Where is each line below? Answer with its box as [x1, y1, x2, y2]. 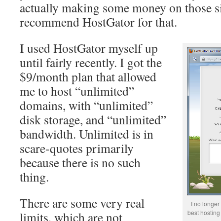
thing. [20, 168, 49, 185]
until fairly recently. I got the [20, 54, 162, 71]
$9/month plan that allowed [20, 68, 156, 85]
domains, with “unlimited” [20, 97, 153, 113]
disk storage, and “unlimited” [20, 111, 166, 128]
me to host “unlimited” [20, 82, 134, 99]
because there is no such [20, 154, 141, 171]
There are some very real [20, 194, 145, 211]
